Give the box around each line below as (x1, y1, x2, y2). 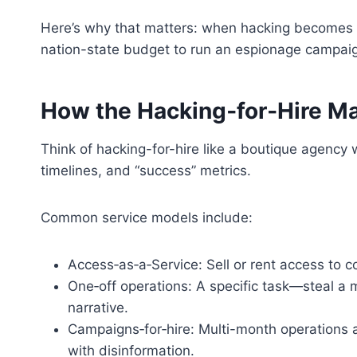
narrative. (68, 299, 128, 316)
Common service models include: (41, 209, 253, 226)
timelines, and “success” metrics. (41, 162, 251, 178)
